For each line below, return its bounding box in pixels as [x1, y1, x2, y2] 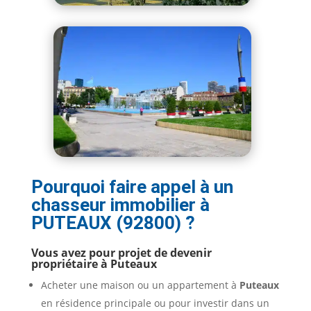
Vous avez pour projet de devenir [31, 245, 212, 261]
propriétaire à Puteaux [31, 256, 157, 272]
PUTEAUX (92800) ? [31, 212, 195, 234]
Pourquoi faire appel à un [31, 176, 233, 198]
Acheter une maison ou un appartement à [40, 278, 239, 292]
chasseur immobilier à [31, 194, 210, 216]
